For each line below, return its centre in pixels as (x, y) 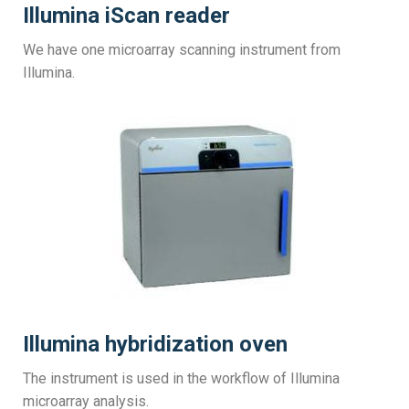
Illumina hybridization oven (155, 344)
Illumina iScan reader (126, 16)
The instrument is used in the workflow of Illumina (181, 378)
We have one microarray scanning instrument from (182, 50)
